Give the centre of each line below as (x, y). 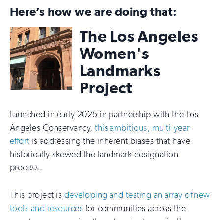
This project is (37, 195)
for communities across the (135, 208)
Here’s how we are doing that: (94, 11)
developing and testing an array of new (137, 195)
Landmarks (120, 70)
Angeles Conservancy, (53, 128)
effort (20, 141)
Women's (114, 53)
